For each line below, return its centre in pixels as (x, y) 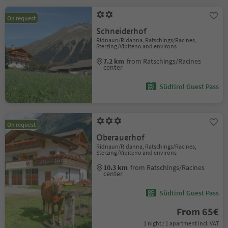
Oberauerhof (121, 138)
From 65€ (197, 211)
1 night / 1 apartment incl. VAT (181, 223)
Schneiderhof (122, 31)
